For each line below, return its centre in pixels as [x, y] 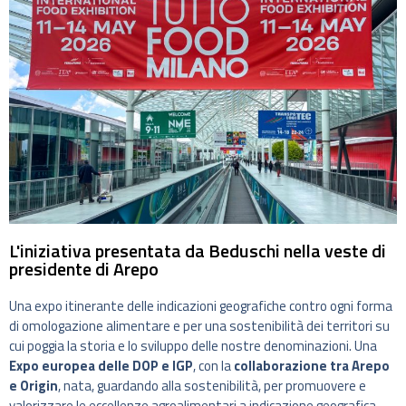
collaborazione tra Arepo [312, 366]
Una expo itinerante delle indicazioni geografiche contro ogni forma [201, 306]
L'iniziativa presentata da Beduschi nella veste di [198, 251]
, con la [213, 366]
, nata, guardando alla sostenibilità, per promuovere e [212, 386]
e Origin [34, 386]
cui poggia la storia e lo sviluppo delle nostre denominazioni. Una [193, 346]
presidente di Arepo [84, 269]
